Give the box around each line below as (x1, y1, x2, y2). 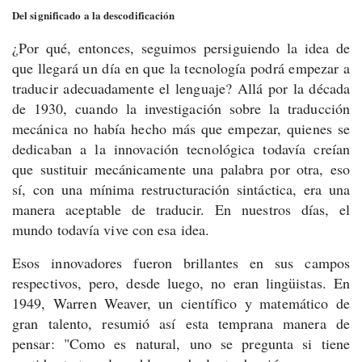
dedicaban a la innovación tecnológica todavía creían (12, 139, 350, 158)
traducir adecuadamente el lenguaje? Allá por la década (12, 78, 350, 98)
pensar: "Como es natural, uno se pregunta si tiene (12, 334, 350, 353)
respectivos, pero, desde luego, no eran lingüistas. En (12, 273, 350, 293)
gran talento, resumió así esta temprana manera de (12, 314, 350, 333)
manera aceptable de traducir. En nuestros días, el (12, 200, 350, 219)
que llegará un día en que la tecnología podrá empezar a (12, 58, 350, 78)
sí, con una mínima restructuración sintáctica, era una (12, 179, 350, 199)
